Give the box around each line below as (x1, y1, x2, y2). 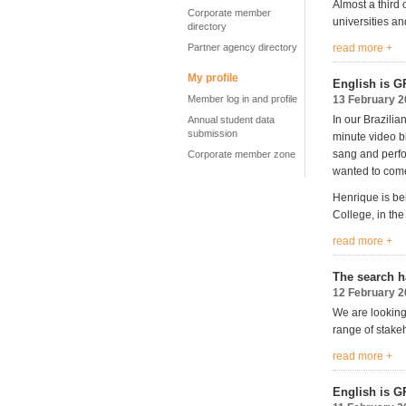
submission (188, 128, 237, 139)
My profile (188, 72, 238, 84)
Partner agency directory (188, 42, 297, 53)
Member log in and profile (188, 93, 297, 104)
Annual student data (188, 114, 275, 125)
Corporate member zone (188, 149, 295, 159)
